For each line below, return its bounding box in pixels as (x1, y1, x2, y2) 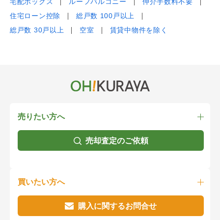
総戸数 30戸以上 (10, 26, 64, 34)
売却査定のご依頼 (85, 137, 148, 145)
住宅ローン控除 (10, 12, 60, 20)
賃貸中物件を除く (110, 26, 168, 34)
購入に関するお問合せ (78, 202, 157, 211)
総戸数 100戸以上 (76, 12, 135, 20)
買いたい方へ (18, 178, 65, 187)
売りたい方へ (18, 112, 65, 121)
